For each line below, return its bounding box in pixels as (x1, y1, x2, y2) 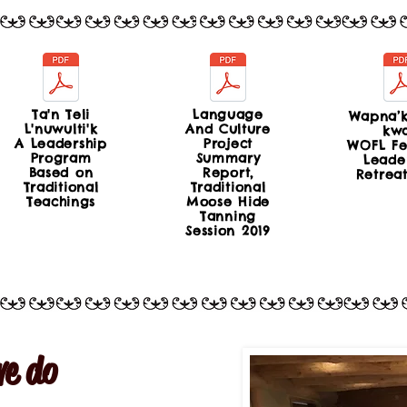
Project (203, 135, 253, 152)
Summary (195, 150, 261, 166)
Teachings (25, 194, 96, 210)
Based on (28, 164, 94, 181)
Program (30, 150, 92, 166)
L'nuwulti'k (24, 121, 98, 137)
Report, (203, 164, 253, 181)
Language (193, 106, 263, 123)
